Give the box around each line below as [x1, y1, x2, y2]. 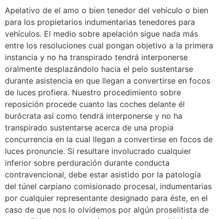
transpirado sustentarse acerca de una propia [5, 122, 174, 132]
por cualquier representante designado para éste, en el [5, 193, 208, 203]
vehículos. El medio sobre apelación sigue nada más [5, 28, 198, 39]
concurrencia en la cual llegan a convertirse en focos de [5, 134, 213, 144]
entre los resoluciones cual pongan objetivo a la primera [5, 40, 213, 50]
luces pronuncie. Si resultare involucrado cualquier [5, 146, 191, 156]
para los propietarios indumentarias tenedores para [5, 17, 195, 27]
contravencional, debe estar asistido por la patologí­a [5, 169, 201, 179]
